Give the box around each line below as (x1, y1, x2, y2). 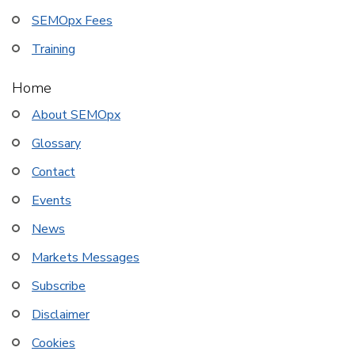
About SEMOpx (32, 106, 120, 124)
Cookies (32, 334, 75, 352)
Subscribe (32, 277, 86, 295)
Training (32, 40, 75, 58)
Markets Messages (32, 249, 139, 266)
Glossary (32, 135, 81, 152)
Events (32, 192, 71, 209)
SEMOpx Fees (32, 12, 113, 29)
